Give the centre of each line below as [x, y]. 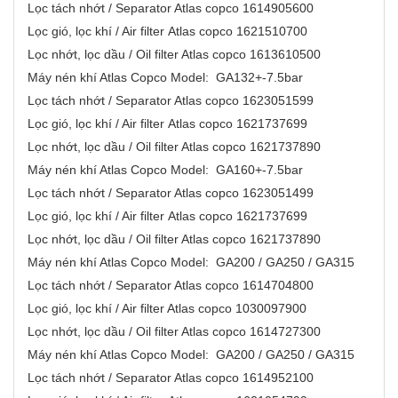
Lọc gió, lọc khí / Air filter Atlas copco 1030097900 [172, 309]
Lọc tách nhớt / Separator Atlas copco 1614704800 [174, 286]
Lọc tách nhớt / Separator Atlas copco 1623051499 [174, 193]
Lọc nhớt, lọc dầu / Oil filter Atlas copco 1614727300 [174, 332]
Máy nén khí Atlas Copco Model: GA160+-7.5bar [174, 170]
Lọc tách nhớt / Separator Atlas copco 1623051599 [174, 101]
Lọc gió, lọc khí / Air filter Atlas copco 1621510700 [173, 32]
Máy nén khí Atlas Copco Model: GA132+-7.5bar [174, 78]
